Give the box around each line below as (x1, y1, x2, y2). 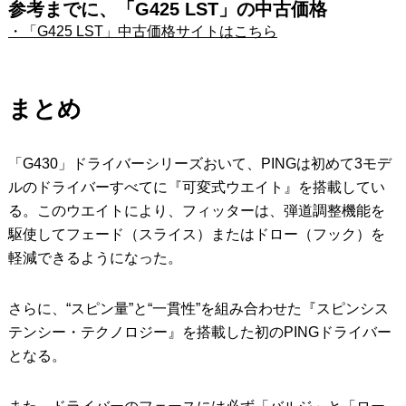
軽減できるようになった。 (7, 249, 182, 266)
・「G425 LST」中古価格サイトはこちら (7, 23, 277, 39)
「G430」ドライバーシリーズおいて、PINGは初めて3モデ (7, 155, 391, 171)
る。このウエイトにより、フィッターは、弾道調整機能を (7, 202, 385, 218)
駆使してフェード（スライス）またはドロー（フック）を (7, 226, 385, 242)
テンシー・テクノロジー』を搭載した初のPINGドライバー (7, 324, 391, 340)
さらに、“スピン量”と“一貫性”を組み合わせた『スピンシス (7, 300, 389, 316)
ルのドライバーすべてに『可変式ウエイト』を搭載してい (7, 179, 385, 195)
